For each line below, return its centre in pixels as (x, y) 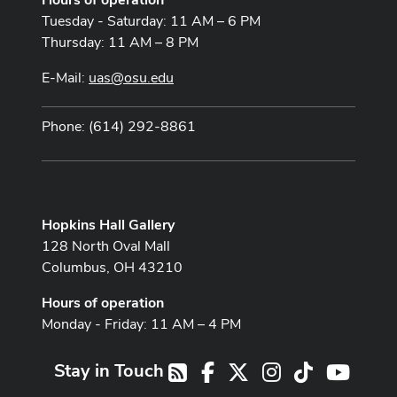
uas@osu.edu (131, 77)
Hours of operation (103, 302)
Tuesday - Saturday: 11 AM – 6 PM (151, 20)
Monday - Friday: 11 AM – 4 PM (141, 323)
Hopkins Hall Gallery (108, 224)
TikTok (334, 370)
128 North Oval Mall (106, 245)
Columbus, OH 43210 (112, 267)
